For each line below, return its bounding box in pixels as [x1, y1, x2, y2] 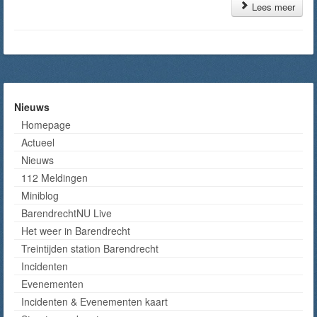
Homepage [21, 117, 71, 132]
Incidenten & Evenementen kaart [21, 294, 168, 309]
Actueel [21, 135, 54, 149]
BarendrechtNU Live [21, 206, 112, 220]
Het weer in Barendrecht [21, 224, 130, 238]
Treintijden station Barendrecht [21, 241, 158, 255]
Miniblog [21, 188, 59, 202]
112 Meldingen [21, 171, 88, 185]
